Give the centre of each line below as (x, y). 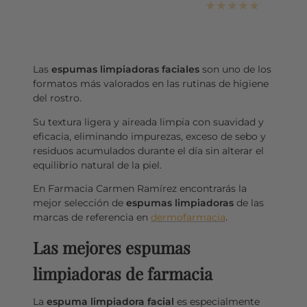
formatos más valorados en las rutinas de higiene (150, 84)
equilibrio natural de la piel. (97, 165)
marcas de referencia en (91, 218)
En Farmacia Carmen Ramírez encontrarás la (139, 189)
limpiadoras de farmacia (122, 273)
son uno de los (235, 70)
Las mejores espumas (111, 247)
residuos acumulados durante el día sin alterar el (148, 150)
